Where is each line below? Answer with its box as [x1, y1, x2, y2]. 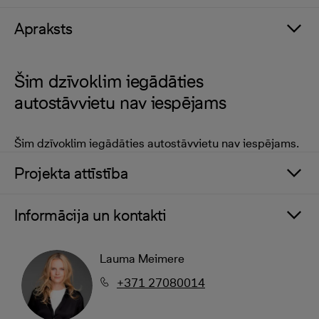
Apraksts [14, 19, 73, 38]
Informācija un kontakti [14, 206, 167, 224]
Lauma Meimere [100, 251, 184, 266]
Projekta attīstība [14, 164, 128, 182]
